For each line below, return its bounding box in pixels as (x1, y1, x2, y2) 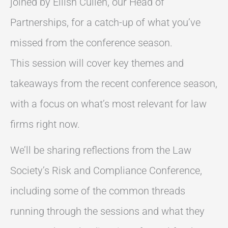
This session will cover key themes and (10, 56, 184, 69)
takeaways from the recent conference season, (10, 77, 217, 90)
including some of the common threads (10, 184, 185, 197)
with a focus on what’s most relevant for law (10, 97, 207, 110)
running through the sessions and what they (10, 205, 205, 217)
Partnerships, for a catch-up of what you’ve (10, 16, 201, 28)
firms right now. (10, 118, 80, 130)
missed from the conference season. (10, 36, 173, 49)
